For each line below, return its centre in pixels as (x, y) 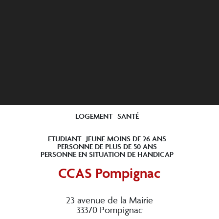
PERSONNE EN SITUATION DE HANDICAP (107, 154)
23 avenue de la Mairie (109, 200)
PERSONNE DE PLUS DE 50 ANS (107, 146)
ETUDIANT (65, 138)
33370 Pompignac (109, 209)
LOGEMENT (94, 116)
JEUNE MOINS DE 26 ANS (126, 138)
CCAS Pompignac (109, 173)
